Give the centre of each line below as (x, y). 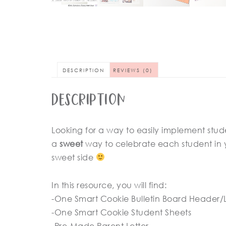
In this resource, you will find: (109, 185)
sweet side (74, 157)
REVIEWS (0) (133, 70)
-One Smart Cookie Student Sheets (121, 212)
